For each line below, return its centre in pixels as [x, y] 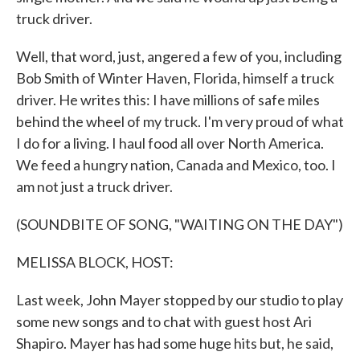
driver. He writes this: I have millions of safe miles [168, 100]
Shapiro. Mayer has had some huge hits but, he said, [175, 343]
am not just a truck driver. [94, 186]
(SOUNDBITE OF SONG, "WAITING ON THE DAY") [180, 224]
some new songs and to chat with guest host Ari [164, 321]
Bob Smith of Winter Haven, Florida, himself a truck [175, 78]
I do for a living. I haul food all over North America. [170, 143]
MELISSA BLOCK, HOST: [95, 262]
